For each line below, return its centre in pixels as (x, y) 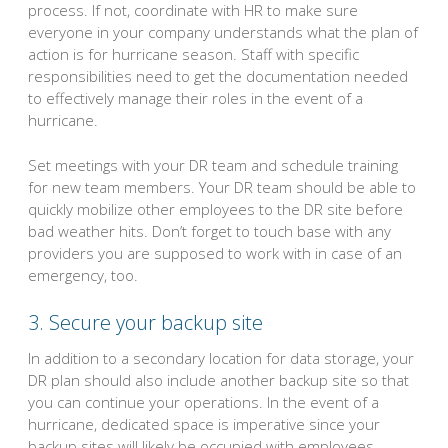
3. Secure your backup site (145, 323)
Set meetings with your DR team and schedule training (213, 164)
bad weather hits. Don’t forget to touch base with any (209, 230)
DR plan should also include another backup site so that (218, 380)
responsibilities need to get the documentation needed (218, 76)
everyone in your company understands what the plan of (223, 32)
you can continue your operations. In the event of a (203, 402)
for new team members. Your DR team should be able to (222, 186)
